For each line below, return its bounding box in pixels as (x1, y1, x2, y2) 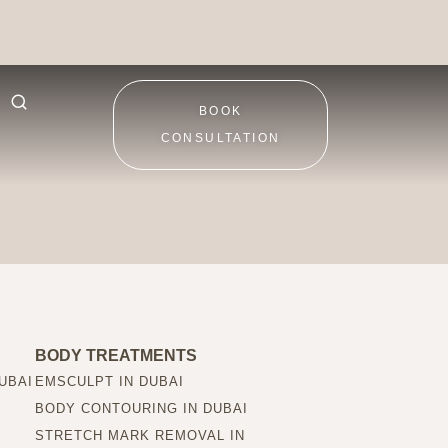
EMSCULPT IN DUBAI (34, 373, 184, 389)
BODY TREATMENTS (34, 346, 197, 364)
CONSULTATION (160, 131, 281, 145)
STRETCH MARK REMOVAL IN (34, 427, 245, 443)
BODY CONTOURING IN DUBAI (34, 400, 248, 416)
